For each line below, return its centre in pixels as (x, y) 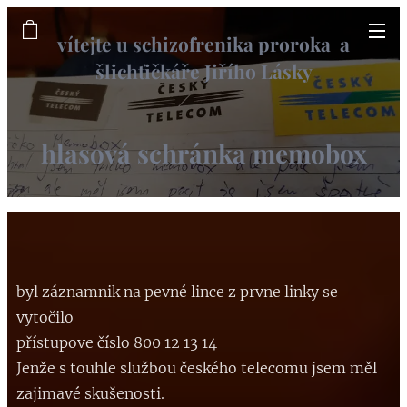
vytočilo (45, 317)
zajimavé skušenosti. (90, 393)
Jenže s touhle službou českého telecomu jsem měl (197, 367)
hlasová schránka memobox (203, 153)
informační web (203, 98)
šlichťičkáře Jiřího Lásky (203, 71)
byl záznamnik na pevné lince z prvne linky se (177, 291)
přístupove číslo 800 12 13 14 (117, 342)
